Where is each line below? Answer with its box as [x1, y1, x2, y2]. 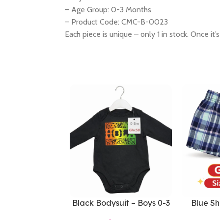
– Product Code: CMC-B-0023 [65, 17, 168, 27]
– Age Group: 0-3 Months [65, 5, 151, 14]
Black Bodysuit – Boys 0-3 [72, 198, 170, 208]
